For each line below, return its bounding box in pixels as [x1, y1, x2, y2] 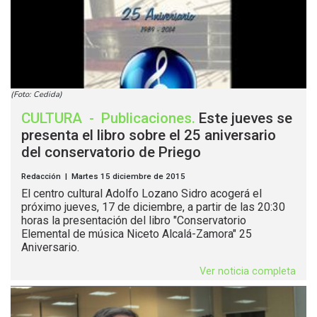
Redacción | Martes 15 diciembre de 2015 [21, 171, 185, 182]
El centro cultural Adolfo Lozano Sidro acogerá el [21, 187, 262, 201]
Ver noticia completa [200, 265, 296, 278]
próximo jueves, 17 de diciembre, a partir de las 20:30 [21, 200, 285, 214]
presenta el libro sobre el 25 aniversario [21, 127, 276, 144]
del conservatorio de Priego [21, 144, 201, 161]
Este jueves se [199, 110, 292, 127]
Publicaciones [101, 110, 192, 127]
